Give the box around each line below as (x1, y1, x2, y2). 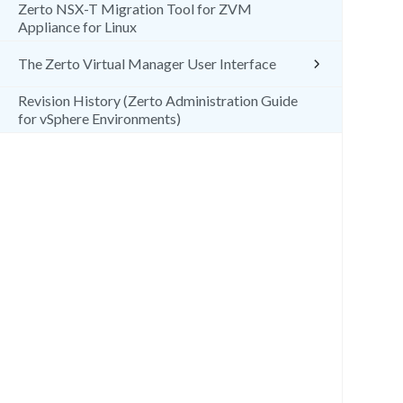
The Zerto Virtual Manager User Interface (18, 55, 276, 72)
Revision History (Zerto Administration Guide (18, 92, 298, 109)
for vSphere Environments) (18, 110, 181, 127)
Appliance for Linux (18, 18, 137, 35)
